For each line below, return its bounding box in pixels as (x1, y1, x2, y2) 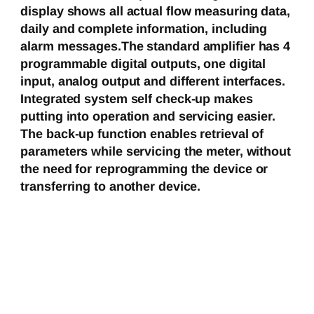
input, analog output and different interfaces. (20, 74, 285, 89)
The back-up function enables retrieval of (20, 127, 264, 142)
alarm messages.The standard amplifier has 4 (20, 39, 291, 54)
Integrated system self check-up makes (20, 92, 253, 107)
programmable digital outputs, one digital (20, 57, 266, 71)
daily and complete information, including (20, 22, 268, 36)
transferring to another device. (20, 179, 201, 194)
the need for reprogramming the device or (20, 162, 268, 177)
